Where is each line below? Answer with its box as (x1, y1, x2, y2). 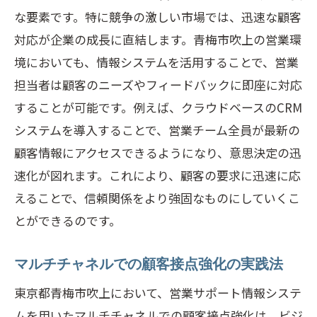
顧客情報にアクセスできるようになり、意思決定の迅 (14, 144, 301, 161)
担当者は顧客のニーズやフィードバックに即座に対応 (14, 76, 302, 93)
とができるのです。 (14, 212, 121, 229)
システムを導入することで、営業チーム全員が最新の (14, 121, 300, 139)
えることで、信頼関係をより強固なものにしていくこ (14, 189, 300, 207)
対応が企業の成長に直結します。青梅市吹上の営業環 (14, 30, 301, 48)
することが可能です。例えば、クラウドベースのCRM (14, 98, 302, 116)
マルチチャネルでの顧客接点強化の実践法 (14, 256, 283, 272)
